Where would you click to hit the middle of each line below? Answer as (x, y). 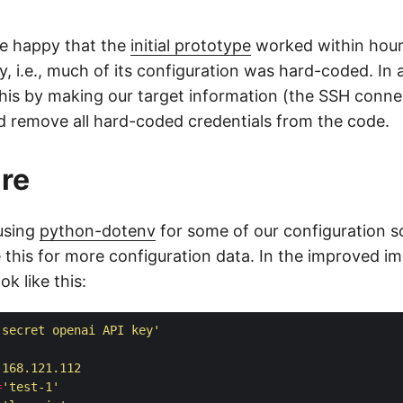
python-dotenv (98, 231)
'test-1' (31, 387)
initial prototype (191, 46)
